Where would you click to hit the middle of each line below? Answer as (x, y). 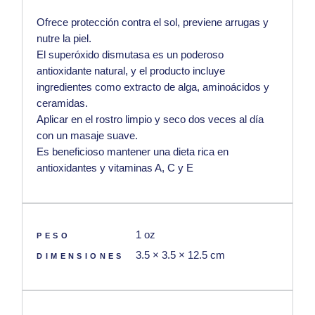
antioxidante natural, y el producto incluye (131, 71)
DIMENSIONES (81, 256)
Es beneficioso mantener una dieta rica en (133, 152)
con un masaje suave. (88, 136)
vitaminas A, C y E (151, 168)
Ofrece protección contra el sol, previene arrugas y (153, 22)
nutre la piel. (64, 39)
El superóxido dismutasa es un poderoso (130, 55)
